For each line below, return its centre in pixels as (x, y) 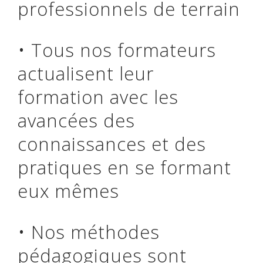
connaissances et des (112, 144)
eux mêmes (68, 191)
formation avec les (98, 97)
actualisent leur (86, 73)
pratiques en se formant (124, 167)
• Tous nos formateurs (117, 50)
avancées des (76, 120)
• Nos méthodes (89, 232)
